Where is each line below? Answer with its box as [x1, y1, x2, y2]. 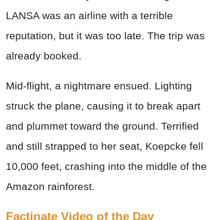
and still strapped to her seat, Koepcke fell [6, 140, 203, 152]
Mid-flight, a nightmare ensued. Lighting [6, 80, 192, 92]
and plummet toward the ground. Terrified [6, 120, 199, 132]
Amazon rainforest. [6, 181, 95, 192]
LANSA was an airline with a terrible [6, 10, 173, 22]
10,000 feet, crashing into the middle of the [6, 161, 207, 172]
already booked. [6, 50, 82, 62]
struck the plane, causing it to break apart [6, 100, 200, 112]
